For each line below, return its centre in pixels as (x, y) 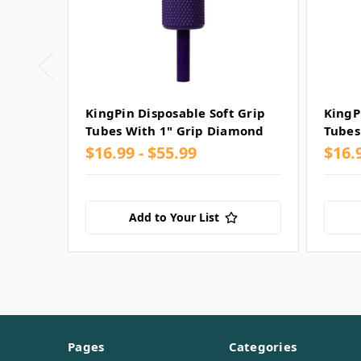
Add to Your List (174, 218)
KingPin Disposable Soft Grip (175, 113)
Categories (262, 347)
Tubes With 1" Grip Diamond (175, 131)
